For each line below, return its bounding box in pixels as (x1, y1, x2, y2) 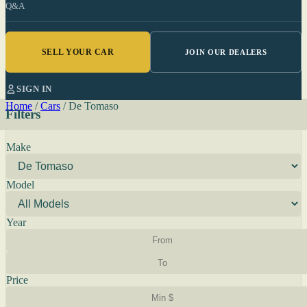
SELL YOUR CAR (41, 47, 114, 57)
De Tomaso (69, 100, 119, 112)
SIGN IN (16, 84, 52, 94)
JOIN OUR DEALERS (184, 48, 267, 56)
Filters (5, 107, 40, 121)
